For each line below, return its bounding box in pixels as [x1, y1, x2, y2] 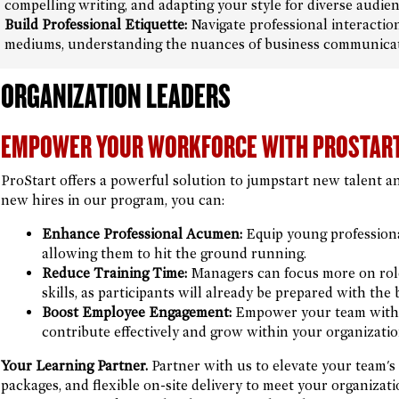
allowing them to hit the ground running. [41, 245, 306, 262]
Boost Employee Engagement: [41, 304, 232, 321]
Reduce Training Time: [41, 265, 187, 281]
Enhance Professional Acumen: [41, 225, 242, 242]
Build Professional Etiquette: [4, 16, 187, 33]
